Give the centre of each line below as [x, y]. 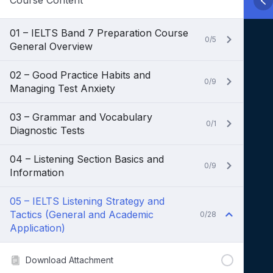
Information [37, 172]
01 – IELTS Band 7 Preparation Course [99, 33]
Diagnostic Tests [47, 130]
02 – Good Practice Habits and [80, 75]
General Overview [51, 46]
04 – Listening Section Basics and [87, 159]
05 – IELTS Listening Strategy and [87, 201]
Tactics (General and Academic [82, 214]
